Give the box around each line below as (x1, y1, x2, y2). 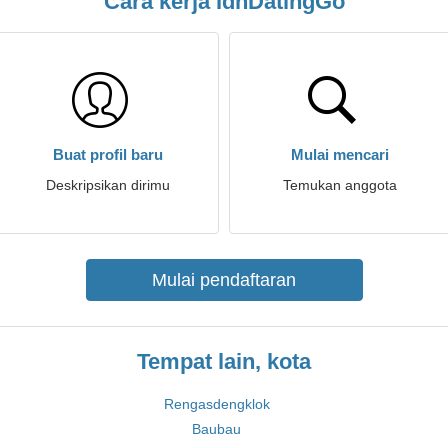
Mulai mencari (291, 146, 389, 163)
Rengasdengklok (163, 396, 270, 412)
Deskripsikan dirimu (46, 177, 170, 193)
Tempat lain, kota (137, 349, 311, 374)
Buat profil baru (53, 146, 163, 163)
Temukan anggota (283, 177, 397, 193)
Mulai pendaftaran (152, 270, 296, 290)
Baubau (192, 421, 241, 437)
